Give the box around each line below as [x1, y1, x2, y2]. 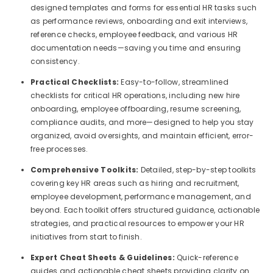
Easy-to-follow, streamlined [121, 77, 229, 87]
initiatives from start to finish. [30, 232, 142, 242]
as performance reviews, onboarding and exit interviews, [30, 16, 248, 26]
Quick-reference [177, 252, 238, 263]
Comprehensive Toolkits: [30, 165, 141, 175]
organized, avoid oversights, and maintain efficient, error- [30, 130, 254, 141]
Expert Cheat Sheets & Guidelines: [30, 252, 177, 263]
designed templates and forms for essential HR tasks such [30, 2, 257, 13]
